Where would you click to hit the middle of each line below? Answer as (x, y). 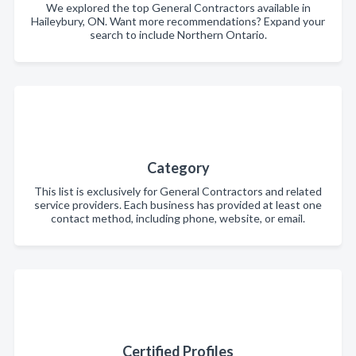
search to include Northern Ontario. (178, 34)
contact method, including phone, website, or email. (178, 218)
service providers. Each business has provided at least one (178, 204)
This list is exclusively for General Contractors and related (178, 191)
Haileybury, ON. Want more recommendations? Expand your (178, 21)
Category (178, 167)
